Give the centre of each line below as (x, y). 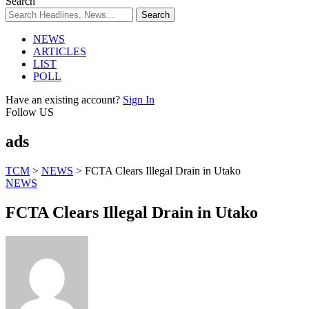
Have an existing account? (63, 100)
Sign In (139, 100)
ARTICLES (60, 51)
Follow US (30, 112)
